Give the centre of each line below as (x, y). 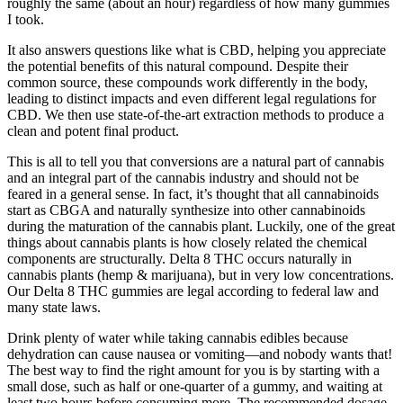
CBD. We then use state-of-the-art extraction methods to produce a (196, 115)
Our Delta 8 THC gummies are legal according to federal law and (193, 291)
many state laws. (54, 308)
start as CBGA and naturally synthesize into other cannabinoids (186, 210)
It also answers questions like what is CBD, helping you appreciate (197, 50)
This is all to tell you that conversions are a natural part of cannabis (196, 162)
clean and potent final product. (93, 131)
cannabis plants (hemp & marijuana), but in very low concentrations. (201, 275)
